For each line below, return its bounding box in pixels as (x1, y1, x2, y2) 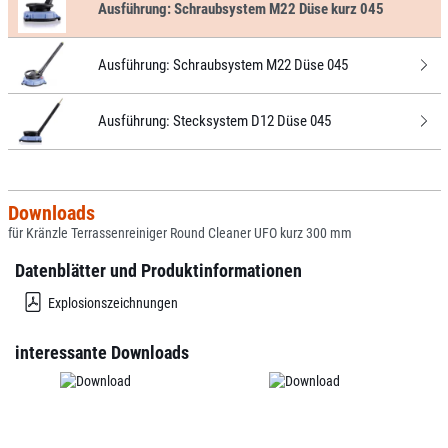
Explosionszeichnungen (47, 295, 178, 311)
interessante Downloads (15, 343, 189, 363)
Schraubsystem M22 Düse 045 (172, 56, 348, 74)
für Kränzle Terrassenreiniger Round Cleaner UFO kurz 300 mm (7, 225, 352, 241)
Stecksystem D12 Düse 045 (172, 112, 331, 130)
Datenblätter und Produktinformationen (15, 261, 302, 281)
